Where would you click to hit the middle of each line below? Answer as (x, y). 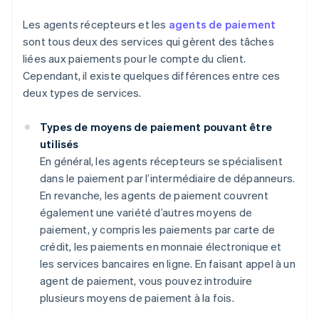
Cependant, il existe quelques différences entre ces (152, 76)
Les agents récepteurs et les (96, 25)
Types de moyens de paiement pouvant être (156, 127)
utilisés (59, 144)
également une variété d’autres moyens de (146, 213)
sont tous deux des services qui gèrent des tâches (148, 42)
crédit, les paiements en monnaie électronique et (161, 247)
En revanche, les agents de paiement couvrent (154, 195)
